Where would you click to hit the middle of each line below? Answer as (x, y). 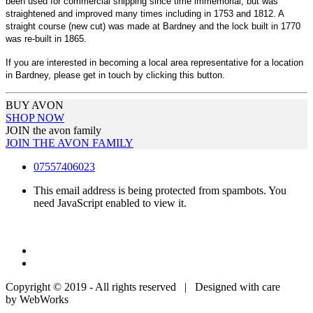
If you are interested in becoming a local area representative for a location (154, 62)
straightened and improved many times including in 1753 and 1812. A (145, 13)
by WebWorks (37, 299)
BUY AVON (35, 105)
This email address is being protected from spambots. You (160, 190)
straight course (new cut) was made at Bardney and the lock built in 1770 (153, 26)
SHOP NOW (35, 117)
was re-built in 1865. (46, 38)
